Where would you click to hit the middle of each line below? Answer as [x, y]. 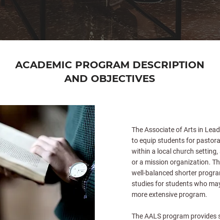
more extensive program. [169, 194]
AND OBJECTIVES [110, 79]
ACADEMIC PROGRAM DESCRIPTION [110, 65]
